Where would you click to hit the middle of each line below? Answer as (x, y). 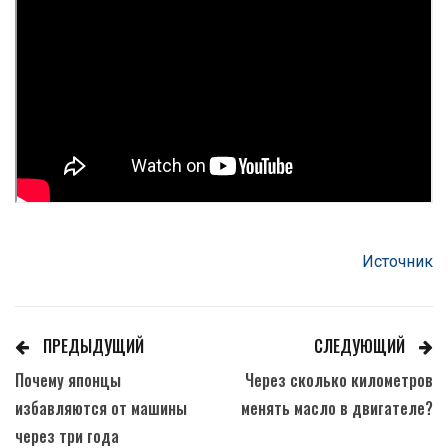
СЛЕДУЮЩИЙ (361, 346)
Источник (397, 262)
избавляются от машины (101, 408)
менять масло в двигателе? (337, 408)
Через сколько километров (339, 380)
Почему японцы (68, 380)
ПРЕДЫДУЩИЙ (91, 346)
